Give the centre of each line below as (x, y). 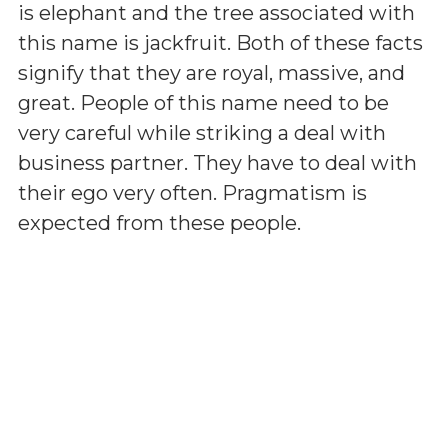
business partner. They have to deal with (217, 163)
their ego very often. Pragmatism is (192, 193)
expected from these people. (159, 223)
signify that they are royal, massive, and (211, 73)
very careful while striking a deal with (202, 133)
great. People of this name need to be (203, 103)
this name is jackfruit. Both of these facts (220, 43)
